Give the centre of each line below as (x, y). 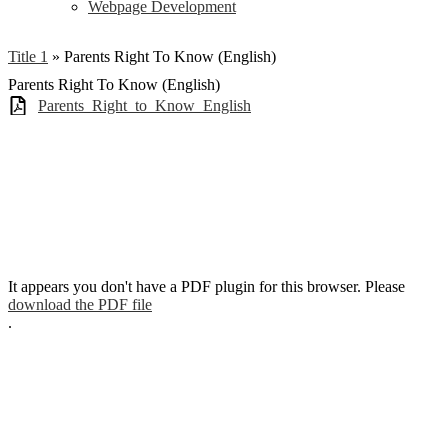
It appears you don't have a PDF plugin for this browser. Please (206, 286)
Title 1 (28, 56)
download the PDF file (80, 304)
